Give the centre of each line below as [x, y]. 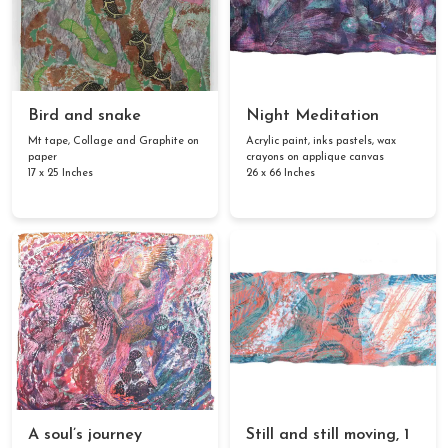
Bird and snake [84, 116]
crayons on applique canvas [315, 157]
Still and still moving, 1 [327, 435]
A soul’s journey [85, 435]
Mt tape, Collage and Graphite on [113, 141]
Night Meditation [312, 116]
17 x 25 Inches [60, 173]
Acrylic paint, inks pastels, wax [321, 141]
